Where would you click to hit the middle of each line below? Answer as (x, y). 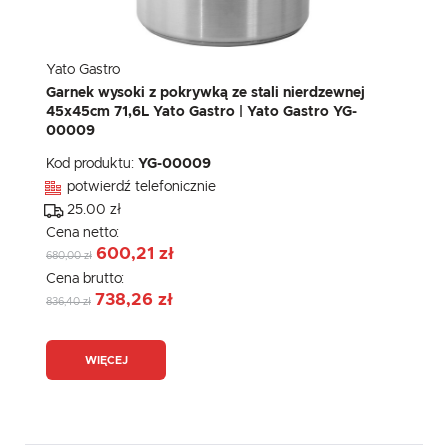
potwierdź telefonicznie (141, 187)
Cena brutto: (87, 279)
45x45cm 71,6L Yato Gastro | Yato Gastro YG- (201, 112)
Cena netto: (84, 233)
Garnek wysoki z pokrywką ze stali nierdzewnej (205, 93)
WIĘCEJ (106, 360)
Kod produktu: (92, 164)
